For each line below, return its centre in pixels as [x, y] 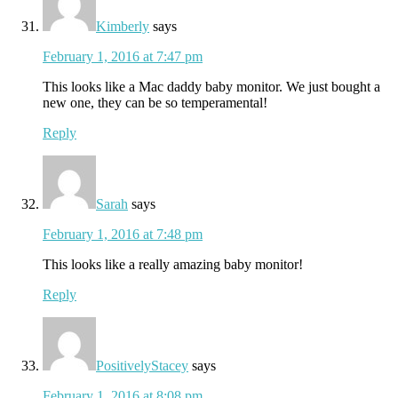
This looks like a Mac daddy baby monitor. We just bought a [211, 86]
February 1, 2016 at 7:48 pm [123, 234]
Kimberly [123, 26]
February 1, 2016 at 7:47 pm [123, 56]
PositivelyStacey [142, 365]
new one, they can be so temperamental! [155, 102]
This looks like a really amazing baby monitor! [173, 264]
